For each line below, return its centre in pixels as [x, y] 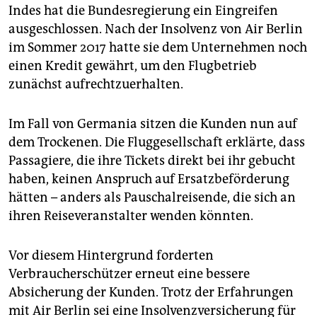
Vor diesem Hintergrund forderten [111, 256]
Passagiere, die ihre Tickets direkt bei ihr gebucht [152, 161]
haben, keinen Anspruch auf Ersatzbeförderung [149, 179]
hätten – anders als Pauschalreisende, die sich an [152, 198]
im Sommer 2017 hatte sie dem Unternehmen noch [158, 48]
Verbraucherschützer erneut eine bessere [129, 274]
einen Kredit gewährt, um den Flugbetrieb [133, 66]
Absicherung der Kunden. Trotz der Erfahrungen [151, 293]
